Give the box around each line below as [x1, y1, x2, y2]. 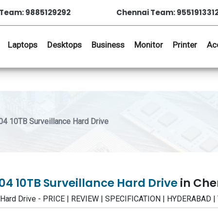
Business [91, 40, 125, 50]
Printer [173, 40, 197, 50]
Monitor [134, 40, 163, 50]
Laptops [8, 40, 37, 50]
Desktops [47, 40, 82, 50]
